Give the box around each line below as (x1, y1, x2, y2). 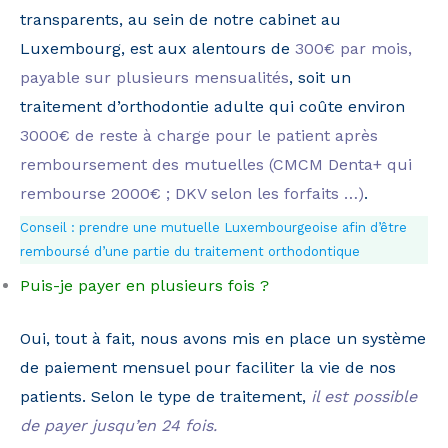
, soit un (289, 68, 351, 88)
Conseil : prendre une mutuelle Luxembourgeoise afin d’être (20, 220, 407, 236)
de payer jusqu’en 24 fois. (20, 416, 217, 436)
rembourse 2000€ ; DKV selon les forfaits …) (20, 184, 364, 204)
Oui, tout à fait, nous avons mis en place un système (20, 329, 426, 349)
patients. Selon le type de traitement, (20, 387, 311, 407)
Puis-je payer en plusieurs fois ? (20, 276, 269, 296)
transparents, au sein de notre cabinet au (20, 10, 341, 30)
